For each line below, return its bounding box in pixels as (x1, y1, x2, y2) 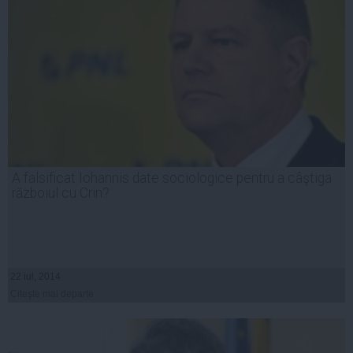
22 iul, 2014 (10, 271, 61, 283)
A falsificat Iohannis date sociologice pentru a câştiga (12, 170, 332, 187)
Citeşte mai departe (10, 288, 94, 300)
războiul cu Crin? (12, 185, 110, 202)
